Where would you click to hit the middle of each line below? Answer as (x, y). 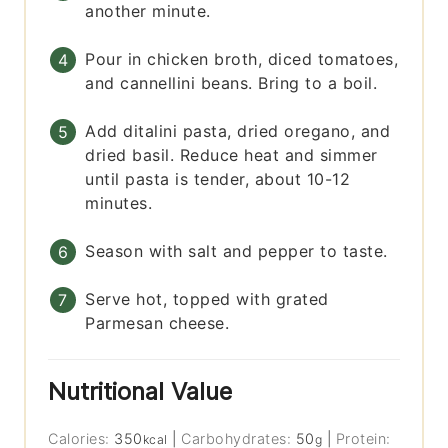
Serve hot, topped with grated (207, 299)
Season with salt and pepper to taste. (236, 251)
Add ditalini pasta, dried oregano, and (238, 131)
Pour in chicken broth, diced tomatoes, (242, 59)
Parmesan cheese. (157, 323)
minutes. (119, 203)
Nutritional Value (140, 392)
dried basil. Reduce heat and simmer (231, 155)
